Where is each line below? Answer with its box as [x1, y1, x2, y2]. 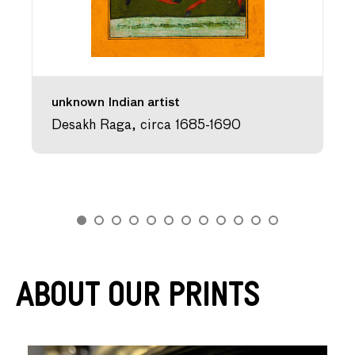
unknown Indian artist [52, 97, 180, 109]
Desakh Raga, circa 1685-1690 [52, 119, 241, 132]
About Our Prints [16, 282, 260, 319]
